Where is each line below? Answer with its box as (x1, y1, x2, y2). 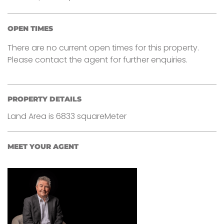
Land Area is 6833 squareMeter (7, 110, 126, 122)
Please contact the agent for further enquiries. (7, 53, 187, 65)
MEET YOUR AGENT (7, 142, 78, 151)
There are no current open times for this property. (7, 41, 199, 53)
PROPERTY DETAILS (7, 94, 81, 104)
